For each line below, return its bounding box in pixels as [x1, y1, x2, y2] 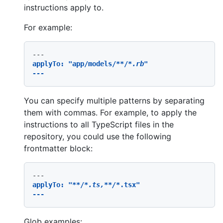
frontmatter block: [24, 143, 93, 153]
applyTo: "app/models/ [32, 59, 116, 68]
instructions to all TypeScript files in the [24, 119, 174, 129]
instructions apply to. [24, 2, 104, 12]
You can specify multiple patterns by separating [24, 95, 205, 106]
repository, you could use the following [24, 131, 171, 141]
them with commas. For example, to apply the [24, 107, 197, 117]
